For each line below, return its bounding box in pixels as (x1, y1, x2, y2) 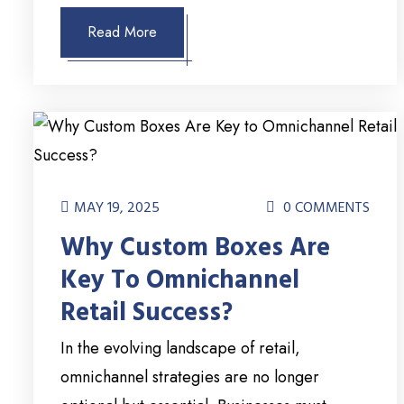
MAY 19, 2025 (74, 197, 160, 218)
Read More (87, 22, 157, 43)
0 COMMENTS (280, 197, 371, 218)
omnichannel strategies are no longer (60, 365, 319, 390)
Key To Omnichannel (60, 263, 299, 298)
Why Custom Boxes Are (60, 231, 330, 266)
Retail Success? (60, 296, 233, 331)
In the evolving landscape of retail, (60, 336, 300, 361)
